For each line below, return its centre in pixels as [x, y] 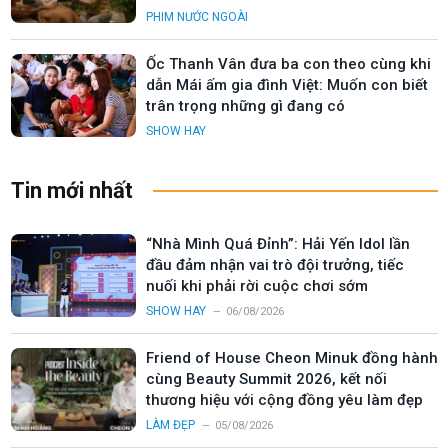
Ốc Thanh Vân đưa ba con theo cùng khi [288, 63]
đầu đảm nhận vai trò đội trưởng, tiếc [275, 264]
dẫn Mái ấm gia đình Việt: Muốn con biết [287, 84]
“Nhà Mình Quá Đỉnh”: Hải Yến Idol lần [278, 243]
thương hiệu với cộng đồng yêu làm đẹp [284, 399]
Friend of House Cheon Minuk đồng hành [292, 357]
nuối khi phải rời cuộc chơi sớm [257, 285]
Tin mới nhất [72, 190]
